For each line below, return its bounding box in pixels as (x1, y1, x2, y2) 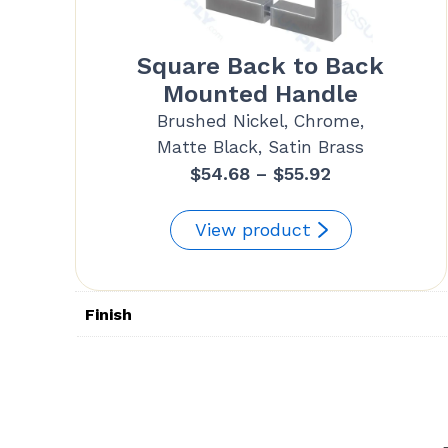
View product (194, 219, 311, 241)
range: (330, 190, 386, 212)
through (330, 246, 402, 268)
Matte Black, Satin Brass (157, 137, 365, 158)
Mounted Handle (163, 80, 359, 109)
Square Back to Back (137, 52, 385, 81)
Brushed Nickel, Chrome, (157, 111, 365, 132)
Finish (84, 305, 132, 325)
